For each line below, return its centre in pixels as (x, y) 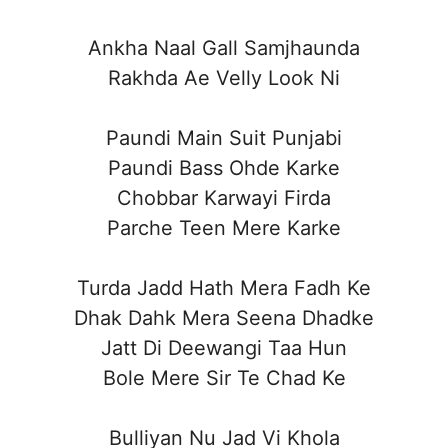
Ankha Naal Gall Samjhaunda (224, 47)
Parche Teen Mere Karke (224, 227)
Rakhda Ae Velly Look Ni (224, 77)
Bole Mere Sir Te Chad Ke (224, 377)
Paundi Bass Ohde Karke (224, 167)
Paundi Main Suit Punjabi (224, 137)
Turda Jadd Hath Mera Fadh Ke (224, 287)
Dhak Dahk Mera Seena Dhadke (224, 317)
